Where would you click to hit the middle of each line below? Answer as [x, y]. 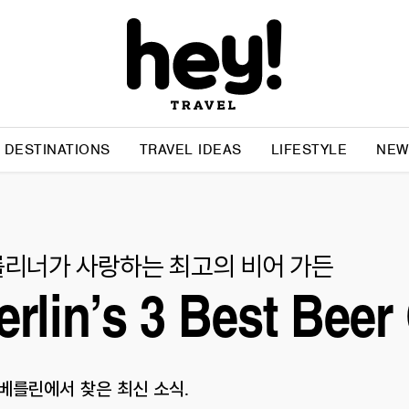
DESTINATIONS [57, 150]
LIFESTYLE [309, 150]
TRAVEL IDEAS [190, 150]
